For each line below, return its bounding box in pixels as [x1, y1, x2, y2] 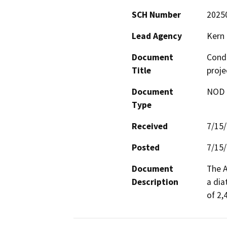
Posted [132, 141, 160, 153]
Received [132, 120, 168, 132]
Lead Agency [132, 30, 182, 42]
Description [132, 176, 178, 187]
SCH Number [132, 9, 181, 20]
